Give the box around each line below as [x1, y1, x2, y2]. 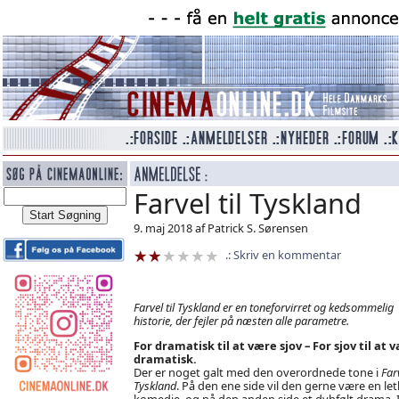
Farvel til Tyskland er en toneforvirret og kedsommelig [133, 298, 394, 315]
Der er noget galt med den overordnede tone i [133, 363, 381, 380]
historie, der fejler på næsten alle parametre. [133, 312, 349, 329]
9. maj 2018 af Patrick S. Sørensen [133, 220, 308, 236]
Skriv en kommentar [232, 247, 341, 263]
